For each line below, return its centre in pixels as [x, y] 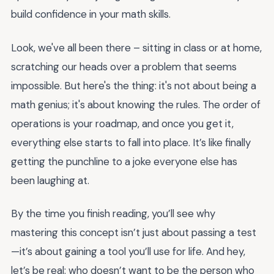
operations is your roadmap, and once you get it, [122, 123]
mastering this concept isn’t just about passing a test [134, 233]
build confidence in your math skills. [91, 14]
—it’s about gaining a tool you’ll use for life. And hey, [128, 252]
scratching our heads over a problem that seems [124, 66]
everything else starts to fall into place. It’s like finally [131, 142]
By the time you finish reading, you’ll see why [113, 214]
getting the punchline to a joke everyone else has [124, 161]
